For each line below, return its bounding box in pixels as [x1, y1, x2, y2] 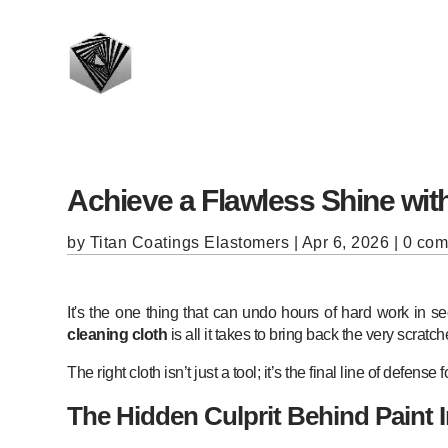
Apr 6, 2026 [301, 233, 390, 251]
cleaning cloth [67, 325, 168, 343]
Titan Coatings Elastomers [89, 233, 290, 251]
